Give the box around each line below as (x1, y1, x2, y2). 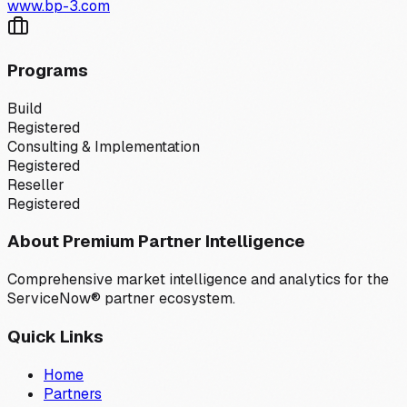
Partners (44, 383, 102, 403)
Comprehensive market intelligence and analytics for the (7, 270, 389, 290)
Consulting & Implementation (7, 136, 200, 156)
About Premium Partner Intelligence (7, 230, 305, 253)
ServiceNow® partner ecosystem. (7, 289, 235, 309)
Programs (7, 58, 88, 82)
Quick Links (7, 324, 104, 348)
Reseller (7, 174, 65, 194)
